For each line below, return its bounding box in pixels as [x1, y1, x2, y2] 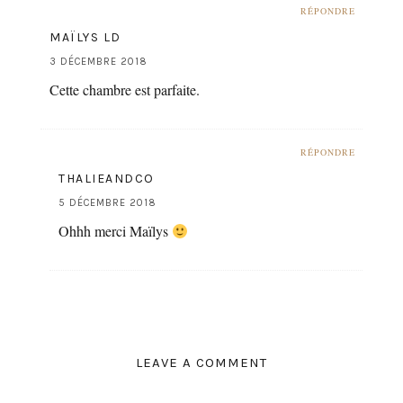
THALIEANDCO [58, 170, 155, 186]
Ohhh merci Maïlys [58, 220, 172, 240]
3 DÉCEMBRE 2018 [49, 55, 148, 67]
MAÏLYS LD [49, 29, 121, 45]
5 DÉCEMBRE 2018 [58, 196, 157, 209]
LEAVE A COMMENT [136, 354, 267, 371]
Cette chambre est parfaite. [49, 79, 200, 99]
